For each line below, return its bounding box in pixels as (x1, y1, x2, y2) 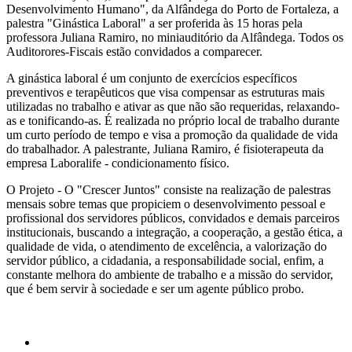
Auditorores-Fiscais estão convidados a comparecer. (6, 44, 262, 58)
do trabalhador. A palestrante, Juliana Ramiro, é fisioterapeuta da (6, 141, 324, 156)
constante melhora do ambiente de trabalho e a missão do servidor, (6, 267, 333, 281)
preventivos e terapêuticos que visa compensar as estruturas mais (6, 85, 324, 99)
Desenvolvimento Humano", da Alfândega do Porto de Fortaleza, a (6, 2, 339, 16)
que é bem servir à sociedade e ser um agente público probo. (6, 281, 304, 295)
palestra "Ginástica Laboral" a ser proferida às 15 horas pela (6, 16, 302, 30)
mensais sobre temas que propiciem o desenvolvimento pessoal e (6, 196, 325, 211)
